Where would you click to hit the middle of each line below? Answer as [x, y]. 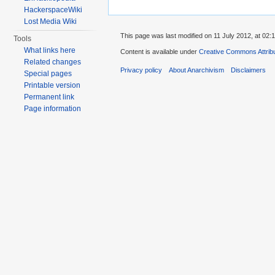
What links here [50, 50]
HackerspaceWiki [53, 10]
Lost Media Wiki [51, 21]
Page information [53, 109]
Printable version [52, 85]
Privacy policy [141, 70]
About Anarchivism [197, 70]
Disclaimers [249, 70]
